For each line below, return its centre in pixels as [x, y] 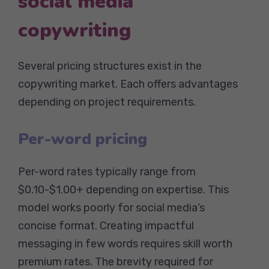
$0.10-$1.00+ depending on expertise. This [123, 189]
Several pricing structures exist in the [110, 66]
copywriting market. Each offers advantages [128, 84]
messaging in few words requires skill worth [125, 243]
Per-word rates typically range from [107, 171]
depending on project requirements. [107, 102]
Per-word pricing [83, 139]
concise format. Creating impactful [106, 225]
